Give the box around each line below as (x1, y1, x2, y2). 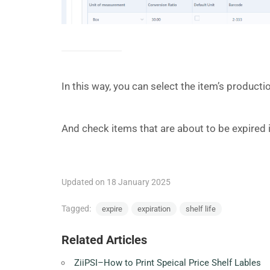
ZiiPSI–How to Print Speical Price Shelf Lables (74, 257, 261, 269)
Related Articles (61, 233, 147, 248)
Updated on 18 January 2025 (61, 177, 171, 187)
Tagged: (61, 204, 93, 214)
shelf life (186, 204, 216, 214)
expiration (137, 204, 171, 214)
